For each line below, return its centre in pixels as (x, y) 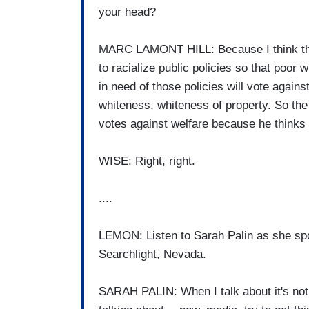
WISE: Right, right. (147, 161)
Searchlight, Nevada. (152, 255)
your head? (127, 12)
